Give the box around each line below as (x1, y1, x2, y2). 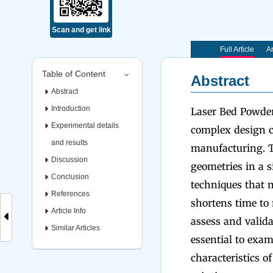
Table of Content (42, 69, 105, 79)
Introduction (51, 104, 90, 113)
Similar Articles (51, 224, 100, 232)
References (51, 190, 90, 198)
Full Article (219, 45, 254, 54)
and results (51, 138, 88, 147)
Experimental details (51, 121, 119, 130)
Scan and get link (51, 26, 111, 34)
